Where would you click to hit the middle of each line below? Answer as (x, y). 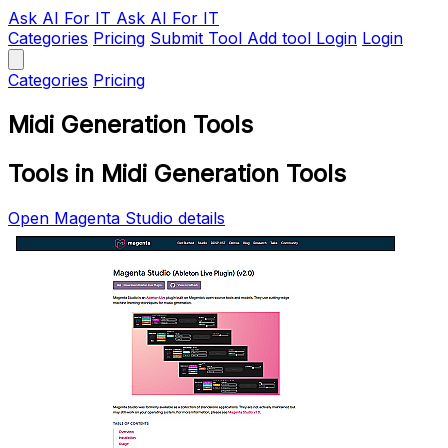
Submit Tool (196, 38)
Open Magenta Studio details (116, 217)
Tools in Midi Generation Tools (177, 173)
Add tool (279, 38)
